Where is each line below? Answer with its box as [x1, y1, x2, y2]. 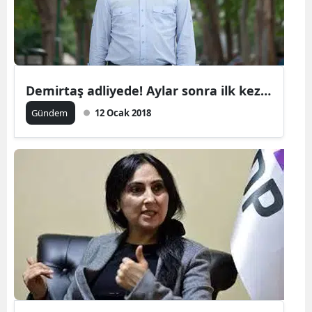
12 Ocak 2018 [95, 106, 151, 119]
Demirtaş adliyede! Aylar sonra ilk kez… [26, 81, 271, 99]
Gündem [31, 106, 70, 119]
